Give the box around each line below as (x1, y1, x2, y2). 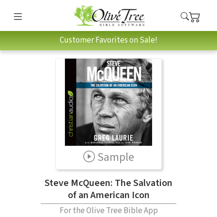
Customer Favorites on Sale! (60, 34, 157, 46)
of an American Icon (67, 188, 150, 202)
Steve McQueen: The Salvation (45, 176, 172, 190)
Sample (97, 148, 134, 166)
